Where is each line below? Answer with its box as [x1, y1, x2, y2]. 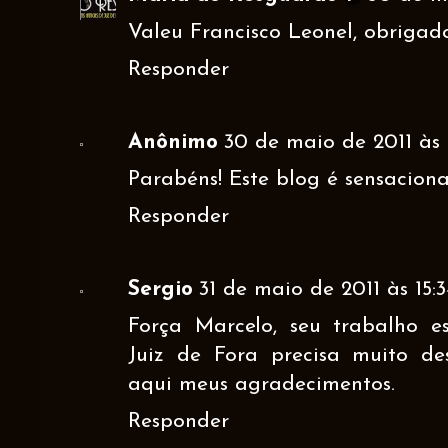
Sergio [128, 278, 193, 300]
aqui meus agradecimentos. [128, 373, 395, 395]
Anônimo [128, 131, 218, 153]
